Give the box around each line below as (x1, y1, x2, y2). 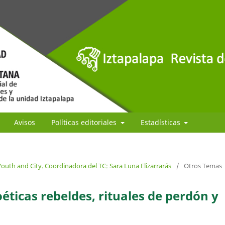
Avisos (14, 117, 35, 127)
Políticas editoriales (51, 117, 119, 127)
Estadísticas (140, 117, 182, 127)
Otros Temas (184, 161, 222, 170)
